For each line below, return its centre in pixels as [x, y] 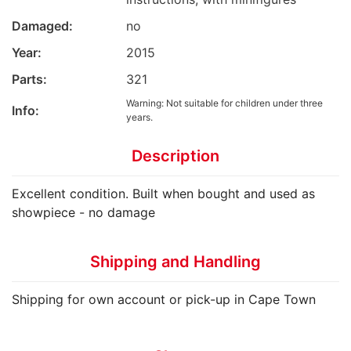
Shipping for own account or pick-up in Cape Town [164, 299]
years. [139, 117]
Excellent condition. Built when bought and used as [163, 193]
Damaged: [42, 25]
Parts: [29, 79]
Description [175, 156]
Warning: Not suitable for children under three [224, 103]
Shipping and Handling [175, 261]
